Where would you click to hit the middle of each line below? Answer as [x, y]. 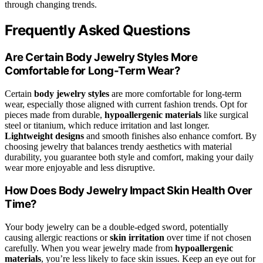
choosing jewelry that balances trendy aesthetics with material [118, 146]
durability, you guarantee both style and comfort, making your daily [129, 157]
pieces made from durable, [55, 114]
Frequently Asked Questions [97, 31]
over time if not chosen [208, 238]
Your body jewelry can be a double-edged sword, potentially [117, 227]
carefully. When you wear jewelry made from [90, 248]
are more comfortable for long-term [175, 93]
